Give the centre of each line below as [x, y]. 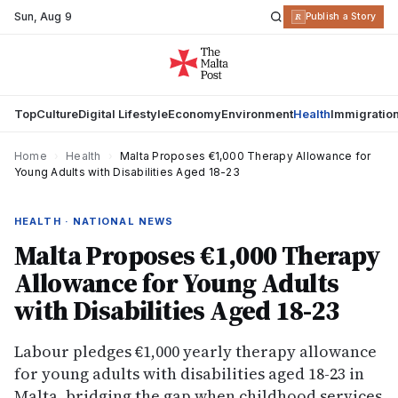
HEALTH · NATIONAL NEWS [94, 221]
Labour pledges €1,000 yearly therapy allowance [195, 351]
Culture [57, 114]
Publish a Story [340, 16]
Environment [257, 114]
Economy [195, 114]
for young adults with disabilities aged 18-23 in [189, 374]
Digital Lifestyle [123, 114]
